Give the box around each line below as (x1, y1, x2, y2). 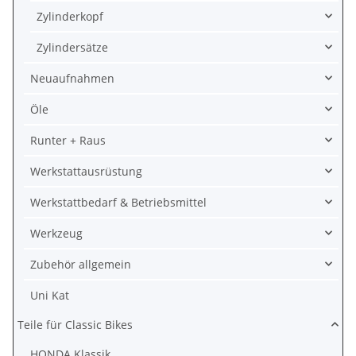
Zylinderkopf (37, 8, 103, 24)
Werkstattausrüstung (30, 163, 142, 179)
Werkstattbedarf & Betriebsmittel (30, 194, 207, 210)
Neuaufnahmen (30, 70, 114, 86)
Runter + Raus (30, 132, 106, 148)
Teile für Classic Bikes (17, 316, 133, 332)
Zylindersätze (37, 39, 108, 55)
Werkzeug (30, 225, 83, 241)
